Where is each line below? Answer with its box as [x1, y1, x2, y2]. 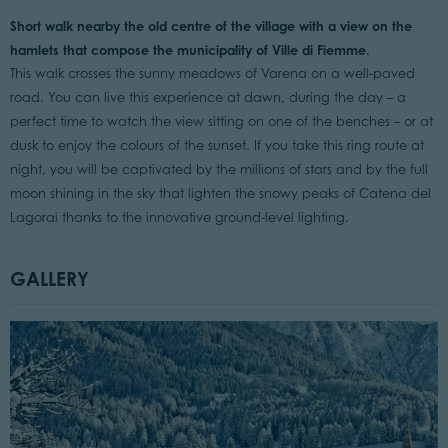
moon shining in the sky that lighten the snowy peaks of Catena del [9, 186, 431, 202]
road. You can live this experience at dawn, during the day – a [9, 90, 406, 106]
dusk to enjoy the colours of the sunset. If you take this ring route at [9, 138, 424, 154]
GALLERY [9, 267, 89, 291]
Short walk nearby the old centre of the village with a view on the [9, 18, 412, 35]
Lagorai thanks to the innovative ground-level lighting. [9, 210, 349, 226]
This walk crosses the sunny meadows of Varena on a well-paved [9, 66, 415, 82]
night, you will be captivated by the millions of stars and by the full [9, 162, 428, 178]
